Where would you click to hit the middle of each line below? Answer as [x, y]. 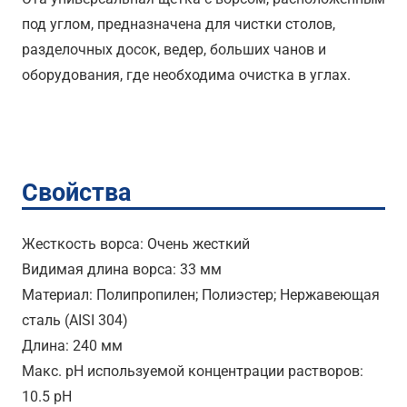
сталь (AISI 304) [75, 321]
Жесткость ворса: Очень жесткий [136, 244]
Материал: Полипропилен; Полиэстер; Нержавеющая [201, 295]
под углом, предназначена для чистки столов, [179, 25]
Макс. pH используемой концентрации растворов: [193, 372]
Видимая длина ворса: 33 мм [122, 270]
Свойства [76, 193]
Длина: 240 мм [72, 346]
